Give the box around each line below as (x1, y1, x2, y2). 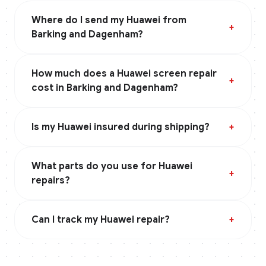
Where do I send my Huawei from (31, 14, 186, 26)
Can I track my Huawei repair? (31, 214, 170, 226)
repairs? (31, 175, 70, 186)
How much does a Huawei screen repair (31, 68, 217, 80)
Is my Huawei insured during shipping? (31, 121, 210, 133)
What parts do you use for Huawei (31, 160, 192, 172)
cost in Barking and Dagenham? (31, 82, 178, 94)
